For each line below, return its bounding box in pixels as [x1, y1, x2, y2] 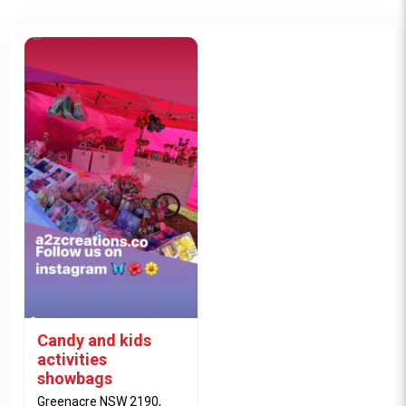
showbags [37, 368, 112, 388]
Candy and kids [37, 330, 151, 350]
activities [37, 349, 107, 369]
